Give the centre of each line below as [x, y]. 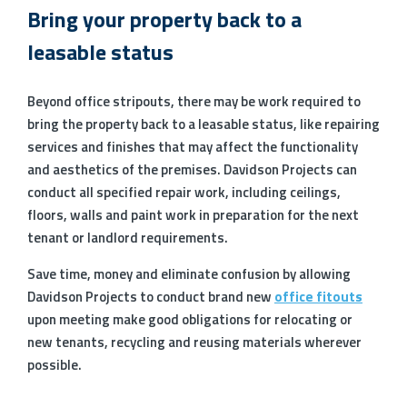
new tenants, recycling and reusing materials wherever [194, 342]
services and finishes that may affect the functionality [193, 147]
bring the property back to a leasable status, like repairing [203, 124]
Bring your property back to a [164, 20]
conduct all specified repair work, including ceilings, [184, 193]
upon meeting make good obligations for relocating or [190, 320]
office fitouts [318, 297]
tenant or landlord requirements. [128, 238]
